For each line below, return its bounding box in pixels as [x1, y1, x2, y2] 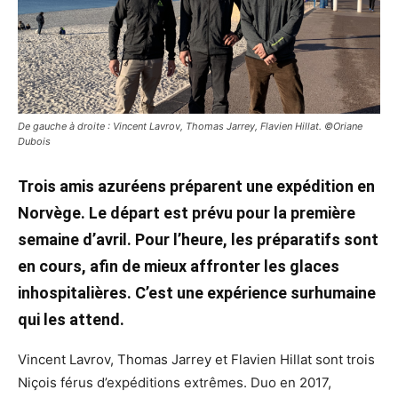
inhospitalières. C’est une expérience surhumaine [18, 283, 376, 302]
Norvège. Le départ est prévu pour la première [18, 203, 355, 222]
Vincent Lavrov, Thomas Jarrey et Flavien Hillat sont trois [18, 350, 375, 368]
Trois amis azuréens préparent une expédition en [18, 176, 375, 195]
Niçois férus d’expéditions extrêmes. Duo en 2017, [18, 373, 331, 391]
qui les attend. [18, 309, 124, 329]
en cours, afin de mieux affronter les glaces [18, 256, 339, 275]
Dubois [18, 134, 51, 147]
